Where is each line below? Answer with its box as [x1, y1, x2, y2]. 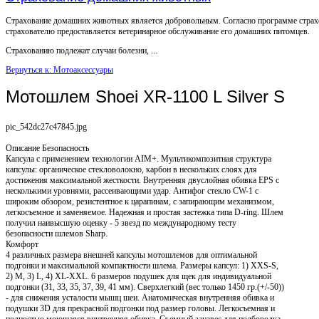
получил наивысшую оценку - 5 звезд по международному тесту [6, 217, 236, 228]
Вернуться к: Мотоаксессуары [6, 64, 113, 75]
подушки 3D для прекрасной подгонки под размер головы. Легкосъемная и [6, 303, 275, 313]
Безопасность [40, 142, 89, 153]
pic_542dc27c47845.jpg [6, 121, 87, 132]
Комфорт [6, 239, 38, 249]
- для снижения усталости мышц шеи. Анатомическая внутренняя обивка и [6, 292, 274, 303]
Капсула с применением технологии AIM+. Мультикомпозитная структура [6, 153, 271, 164]
